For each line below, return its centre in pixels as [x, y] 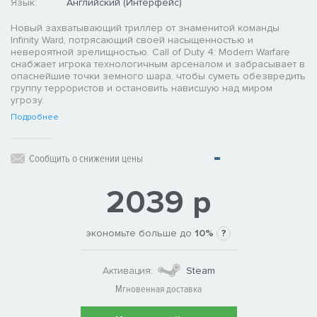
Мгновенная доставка [158, 289]
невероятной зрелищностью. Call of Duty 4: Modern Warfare [150, 52]
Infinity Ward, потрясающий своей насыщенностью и [132, 40]
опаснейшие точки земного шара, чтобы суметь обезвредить [158, 76]
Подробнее [35, 117]
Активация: [127, 270]
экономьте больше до [140, 234]
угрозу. [27, 100]
